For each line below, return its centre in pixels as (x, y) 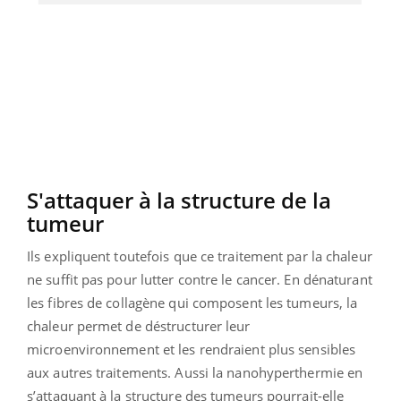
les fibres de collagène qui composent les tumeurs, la (192, 303)
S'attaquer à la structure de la (179, 200)
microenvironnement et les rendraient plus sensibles (192, 350)
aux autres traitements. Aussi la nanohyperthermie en (195, 373)
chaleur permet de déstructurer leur (139, 326)
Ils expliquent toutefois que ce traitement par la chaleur (200, 256)
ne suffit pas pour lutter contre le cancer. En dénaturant (200, 280)
